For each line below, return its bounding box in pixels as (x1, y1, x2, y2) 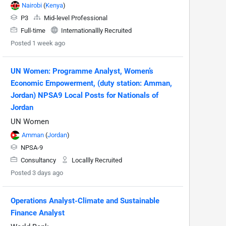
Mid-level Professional (42, 14, 107, 22)
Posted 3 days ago (11, 168, 63, 177)
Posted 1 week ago (11, 39, 65, 47)
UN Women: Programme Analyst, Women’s (11, 66, 153, 76)
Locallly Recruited (70, 156, 122, 164)
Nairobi (22, 1, 42, 9)
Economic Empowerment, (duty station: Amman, (11, 78, 172, 88)
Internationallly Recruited (60, 26, 132, 34)
